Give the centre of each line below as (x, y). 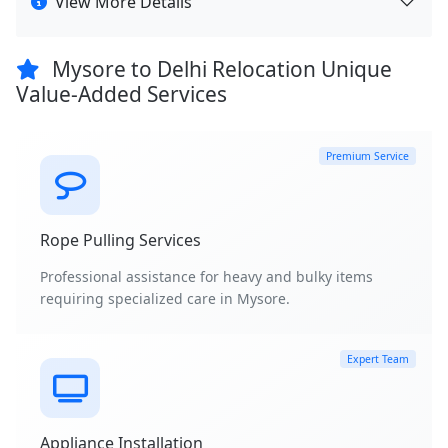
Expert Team (378, 358)
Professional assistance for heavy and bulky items (206, 277)
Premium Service (368, 155)
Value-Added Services (121, 94)
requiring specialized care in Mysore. (165, 299)
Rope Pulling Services (120, 240)
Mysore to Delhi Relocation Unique (219, 69)
